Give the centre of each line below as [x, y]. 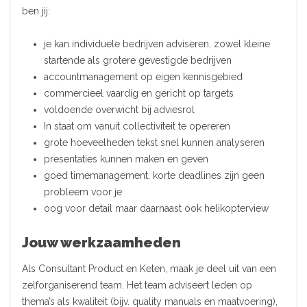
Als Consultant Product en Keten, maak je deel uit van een [149, 268]
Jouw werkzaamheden [101, 242]
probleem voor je [83, 192]
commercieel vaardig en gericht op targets [139, 93]
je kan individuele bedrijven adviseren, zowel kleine [157, 44]
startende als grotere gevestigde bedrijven [138, 60]
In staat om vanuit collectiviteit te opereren [137, 126]
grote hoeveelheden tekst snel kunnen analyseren [154, 142]
